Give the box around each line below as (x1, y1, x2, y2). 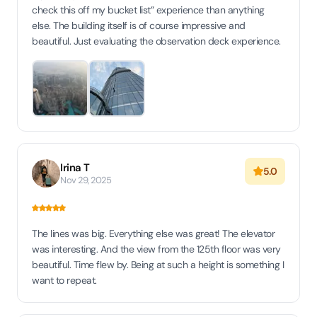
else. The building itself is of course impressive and (32, 19, 246, 32)
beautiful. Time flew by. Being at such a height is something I (32, 258, 284, 271)
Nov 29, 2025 (60, 174, 111, 186)
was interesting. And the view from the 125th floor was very (32, 243, 281, 255)
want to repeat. (32, 274, 97, 287)
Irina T (60, 161, 90, 175)
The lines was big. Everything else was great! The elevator (32, 227, 275, 240)
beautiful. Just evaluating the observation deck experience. (32, 35, 281, 47)
